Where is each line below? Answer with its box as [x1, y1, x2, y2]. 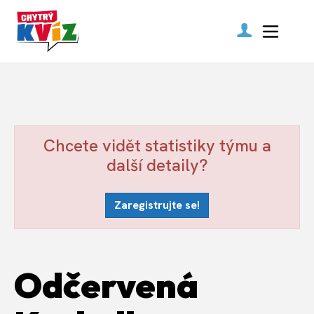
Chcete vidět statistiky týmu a [43, 135, 271, 157]
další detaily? [106, 154, 208, 177]
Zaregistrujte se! [114, 198, 200, 213]
